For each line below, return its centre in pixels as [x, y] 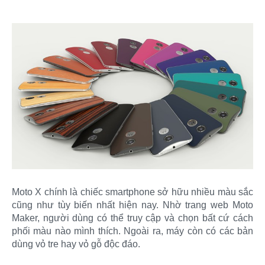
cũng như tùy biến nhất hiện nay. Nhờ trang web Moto [132, 205]
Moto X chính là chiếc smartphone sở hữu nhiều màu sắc [132, 192]
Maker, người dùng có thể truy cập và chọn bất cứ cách [132, 218]
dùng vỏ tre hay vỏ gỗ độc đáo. [76, 244]
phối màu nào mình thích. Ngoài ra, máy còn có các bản [132, 231]
